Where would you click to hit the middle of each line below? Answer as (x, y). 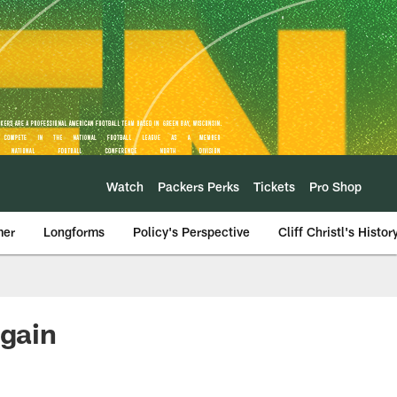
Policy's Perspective (191, 232)
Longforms (74, 232)
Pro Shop (335, 186)
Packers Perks (198, 186)
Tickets (274, 186)
